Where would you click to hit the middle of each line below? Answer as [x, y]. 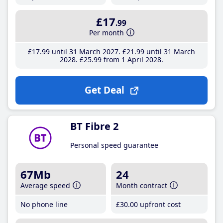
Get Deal [104, 90]
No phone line [44, 204]
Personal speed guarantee [114, 145]
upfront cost [160, 204]
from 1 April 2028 [131, 59]
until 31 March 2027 [84, 52]
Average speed [45, 185]
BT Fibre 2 [94, 126]
